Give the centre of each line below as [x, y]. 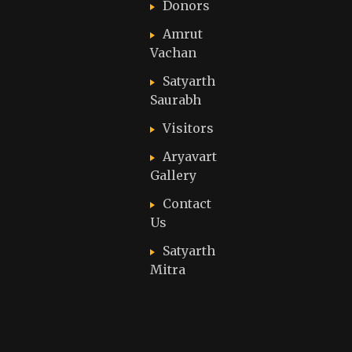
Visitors [188, 128]
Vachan [173, 53]
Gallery [173, 175]
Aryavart [190, 156]
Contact [187, 203]
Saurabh [176, 100]
